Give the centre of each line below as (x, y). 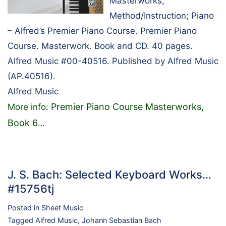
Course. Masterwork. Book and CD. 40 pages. (100, 46)
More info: (29, 107)
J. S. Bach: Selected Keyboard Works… (109, 175)
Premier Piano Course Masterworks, (127, 107)
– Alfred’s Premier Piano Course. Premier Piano (102, 31)
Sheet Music (62, 208)
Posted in (24, 208)
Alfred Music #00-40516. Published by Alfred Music (113, 61)
